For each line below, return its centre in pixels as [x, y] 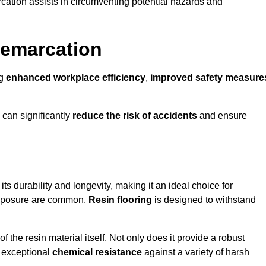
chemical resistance [97, 252]
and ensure [222, 116]
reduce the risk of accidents [135, 116]
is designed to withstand [204, 200]
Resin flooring [120, 200]
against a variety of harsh [196, 252]
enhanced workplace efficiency [76, 78]
